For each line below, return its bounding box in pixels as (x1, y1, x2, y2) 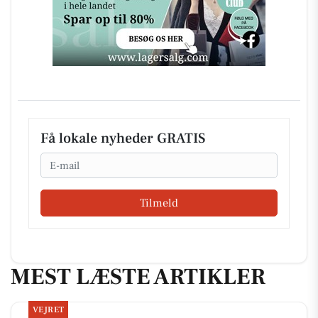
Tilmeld (140, 196, 178, 211)
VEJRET (32, 304, 65, 315)
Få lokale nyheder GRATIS (40, 128, 205, 148)
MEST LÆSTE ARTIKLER (11, 262, 265, 292)
